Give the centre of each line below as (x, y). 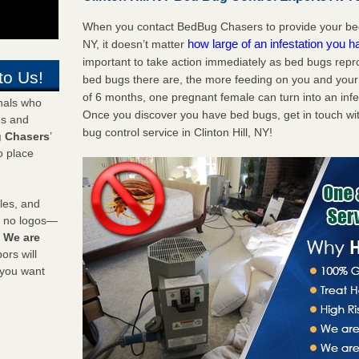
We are (22, 238)
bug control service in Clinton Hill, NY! (178, 132)
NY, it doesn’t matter (135, 44)
